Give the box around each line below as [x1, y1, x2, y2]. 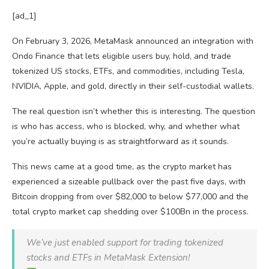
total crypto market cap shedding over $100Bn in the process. [12, 206, 249, 217]
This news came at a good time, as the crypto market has [12, 161, 232, 172]
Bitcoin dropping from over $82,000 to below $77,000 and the [12, 191, 249, 202]
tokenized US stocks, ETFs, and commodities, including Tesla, [12, 65, 244, 77]
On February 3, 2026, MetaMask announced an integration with [12, 35, 253, 47]
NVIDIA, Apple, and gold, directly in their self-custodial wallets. [12, 80, 254, 92]
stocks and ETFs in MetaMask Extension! [26, 252, 190, 264]
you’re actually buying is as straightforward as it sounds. [12, 136, 229, 147]
